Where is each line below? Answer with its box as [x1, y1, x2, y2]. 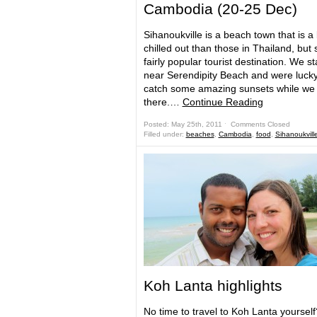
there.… [143, 96, 183, 108]
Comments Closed [230, 120, 290, 128]
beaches [185, 130, 214, 138]
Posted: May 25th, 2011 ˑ [143, 120, 231, 128]
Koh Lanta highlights [143, 277, 282, 294]
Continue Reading [182, 96, 263, 108]
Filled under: [143, 130, 186, 138]
